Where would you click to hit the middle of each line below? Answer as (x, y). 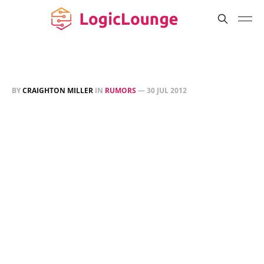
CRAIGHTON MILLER (58, 90)
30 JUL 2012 (167, 90)
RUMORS (121, 90)
